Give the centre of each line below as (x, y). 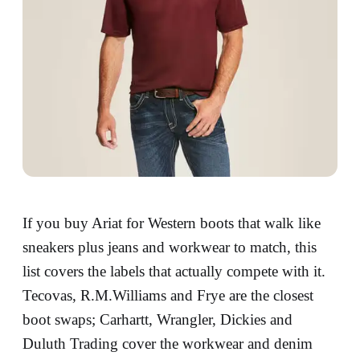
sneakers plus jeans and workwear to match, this (170, 247)
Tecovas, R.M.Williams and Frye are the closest (168, 295)
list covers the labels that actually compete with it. (174, 271)
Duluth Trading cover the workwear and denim (168, 344)
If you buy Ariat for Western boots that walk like (172, 223)
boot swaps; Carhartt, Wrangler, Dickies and (157, 319)
